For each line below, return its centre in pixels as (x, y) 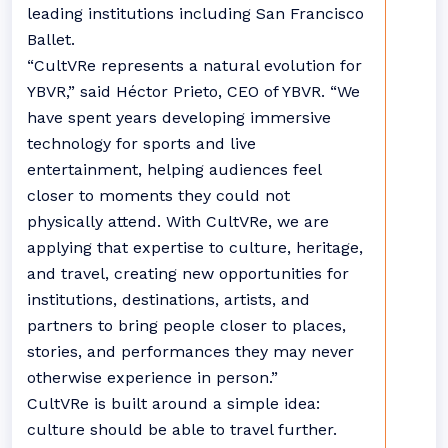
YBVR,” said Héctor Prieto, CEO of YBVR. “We (193, 91)
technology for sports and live (141, 143)
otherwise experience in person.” (152, 377)
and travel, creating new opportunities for (188, 273)
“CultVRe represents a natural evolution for (194, 65)
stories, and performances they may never (190, 351)
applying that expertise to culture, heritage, (195, 247)
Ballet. (53, 39)
